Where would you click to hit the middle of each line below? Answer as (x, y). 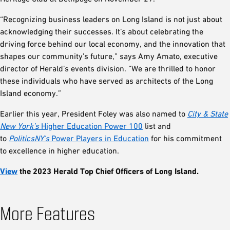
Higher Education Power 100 (91, 126)
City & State (208, 113)
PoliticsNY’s (29, 138)
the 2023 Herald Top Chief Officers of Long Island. (108, 171)
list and (157, 126)
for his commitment (185, 138)
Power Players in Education (99, 138)
